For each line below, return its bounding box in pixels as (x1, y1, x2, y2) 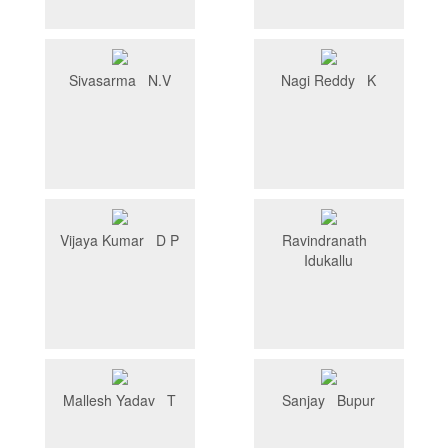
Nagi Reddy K (281, 70, 376, 91)
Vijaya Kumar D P (60, 230, 179, 251)
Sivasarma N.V (68, 70, 171, 91)
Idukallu (304, 250, 353, 271)
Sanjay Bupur (282, 390, 375, 411)
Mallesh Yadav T (63, 390, 176, 411)
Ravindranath (282, 230, 375, 251)
